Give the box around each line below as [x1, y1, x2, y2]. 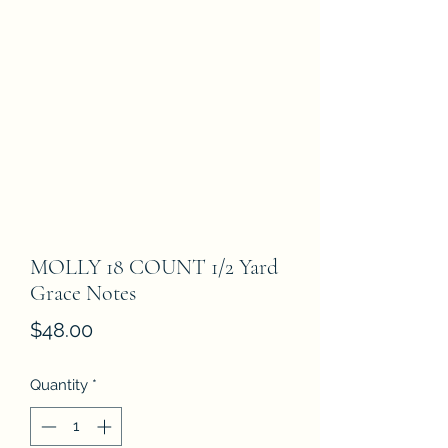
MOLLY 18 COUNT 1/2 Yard [30, 254, 278, 280]
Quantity [30, 376, 88, 394]
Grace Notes [30, 280, 136, 306]
